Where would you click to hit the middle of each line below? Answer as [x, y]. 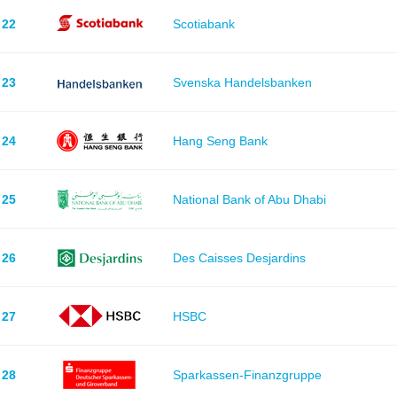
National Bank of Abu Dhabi [249, 199]
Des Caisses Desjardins [239, 257]
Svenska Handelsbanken [242, 82]
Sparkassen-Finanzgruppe [247, 374]
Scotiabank [203, 23]
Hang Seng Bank [220, 140]
